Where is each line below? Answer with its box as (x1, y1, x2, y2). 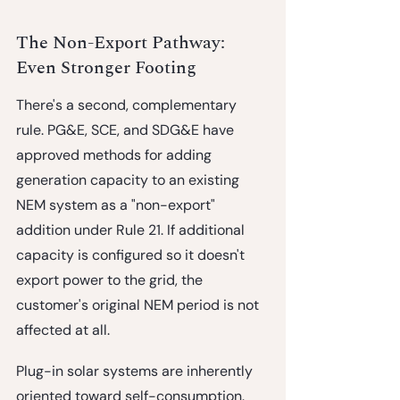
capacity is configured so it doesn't (16, 245, 248, 264)
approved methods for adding (16, 145, 215, 164)
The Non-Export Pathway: (16, 29, 229, 56)
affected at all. (16, 320, 110, 339)
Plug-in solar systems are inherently (16, 361, 256, 380)
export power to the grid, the (16, 270, 206, 289)
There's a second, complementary (16, 95, 240, 114)
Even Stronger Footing (16, 54, 196, 81)
